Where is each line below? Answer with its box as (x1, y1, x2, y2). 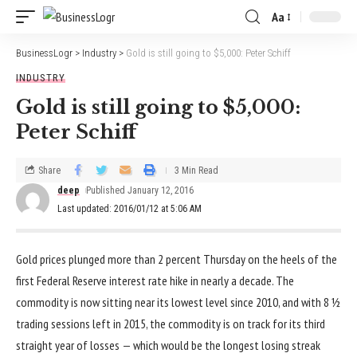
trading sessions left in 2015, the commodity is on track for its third (16, 316, 325, 331)
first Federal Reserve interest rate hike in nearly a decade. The (16, 273, 294, 288)
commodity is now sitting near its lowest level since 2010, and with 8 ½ (16, 294, 340, 310)
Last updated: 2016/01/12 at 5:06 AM (57, 203, 202, 214)
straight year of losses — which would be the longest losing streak (16, 337, 320, 353)
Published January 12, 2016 (86, 185, 194, 196)
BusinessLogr (16, 47, 73, 59)
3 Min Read (175, 164, 218, 176)
